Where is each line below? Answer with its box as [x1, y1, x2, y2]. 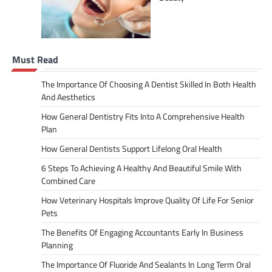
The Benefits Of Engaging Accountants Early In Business [41, 226, 243, 239]
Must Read [12, 52, 58, 67]
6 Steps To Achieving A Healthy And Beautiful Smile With [41, 161, 242, 174]
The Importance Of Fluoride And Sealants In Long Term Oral [41, 258, 251, 271]
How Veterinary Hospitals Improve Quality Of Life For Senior [41, 194, 254, 206]
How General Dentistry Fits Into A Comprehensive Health [41, 110, 245, 123]
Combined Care [41, 174, 95, 187]
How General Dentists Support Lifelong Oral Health [41, 142, 222, 155]
